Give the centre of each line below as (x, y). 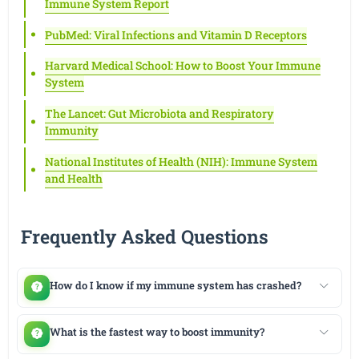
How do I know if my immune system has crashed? (175, 285)
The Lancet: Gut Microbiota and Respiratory (160, 113)
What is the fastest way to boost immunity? (157, 331)
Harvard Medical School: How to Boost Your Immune (183, 66)
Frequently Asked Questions (144, 236)
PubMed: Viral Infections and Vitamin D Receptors (176, 34)
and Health (74, 178)
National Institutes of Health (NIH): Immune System (182, 161)
